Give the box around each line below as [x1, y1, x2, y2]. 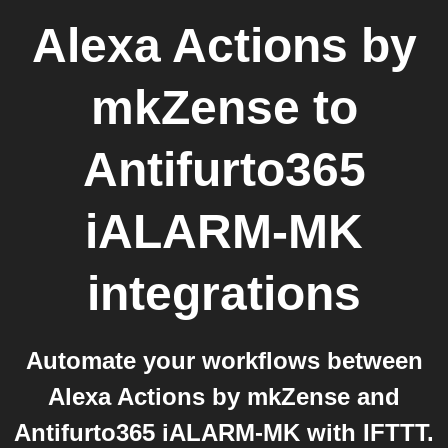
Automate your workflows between [25, 347, 423, 374]
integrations [87, 267, 361, 320]
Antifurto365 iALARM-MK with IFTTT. [14, 419, 434, 446]
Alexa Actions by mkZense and [48, 383, 400, 410]
